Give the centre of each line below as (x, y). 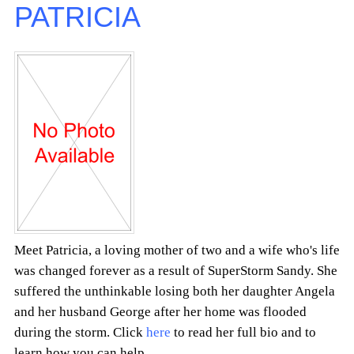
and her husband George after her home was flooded (160, 312)
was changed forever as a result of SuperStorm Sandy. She (176, 271)
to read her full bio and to (243, 333)
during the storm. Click (80, 333)
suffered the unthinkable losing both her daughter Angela (175, 292)
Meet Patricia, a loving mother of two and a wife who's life (177, 250)
